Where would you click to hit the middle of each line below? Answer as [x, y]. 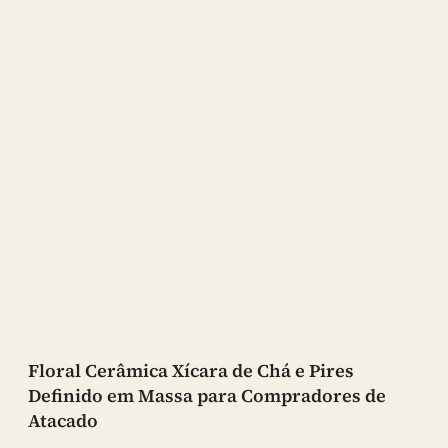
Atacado [63, 421]
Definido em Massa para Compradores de [207, 396]
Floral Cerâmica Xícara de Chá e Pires [191, 371]
